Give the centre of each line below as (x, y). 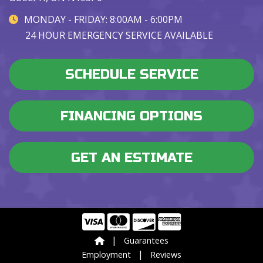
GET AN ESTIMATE (131, 157)
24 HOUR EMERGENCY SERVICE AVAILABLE (119, 35)
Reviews (166, 255)
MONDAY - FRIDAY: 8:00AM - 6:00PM (103, 19)
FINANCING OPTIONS (131, 116)
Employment (106, 255)
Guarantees (146, 241)
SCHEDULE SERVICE (131, 74)
